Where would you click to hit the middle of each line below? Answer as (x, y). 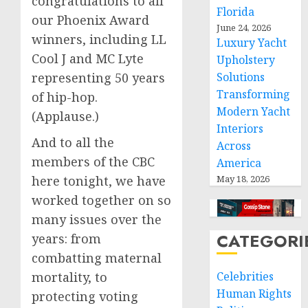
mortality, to (69, 277)
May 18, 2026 (243, 179)
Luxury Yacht (252, 43)
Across (234, 146)
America (239, 163)
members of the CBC (93, 162)
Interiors (240, 129)
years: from (66, 239)
